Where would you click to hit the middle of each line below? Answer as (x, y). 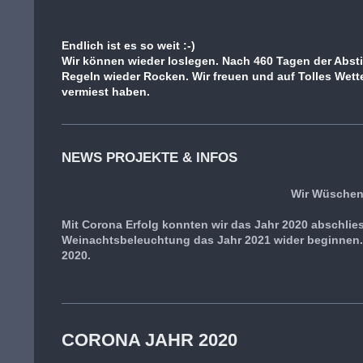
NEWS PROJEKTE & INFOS (152, 157)
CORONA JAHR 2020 (152, 340)
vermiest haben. (106, 91)
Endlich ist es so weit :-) (130, 45)
